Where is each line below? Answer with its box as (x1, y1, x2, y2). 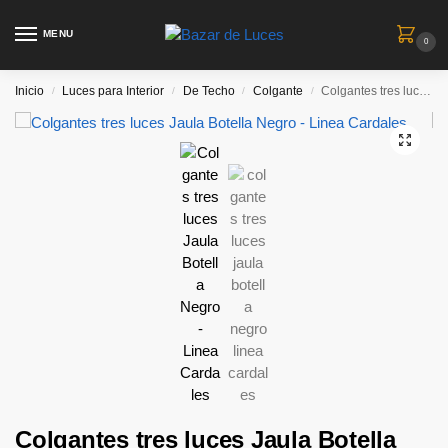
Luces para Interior (62, 84, 165, 98)
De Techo (182, 84, 235, 98)
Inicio (15, 84, 44, 98)
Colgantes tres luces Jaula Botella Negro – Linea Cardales (321, 84, 420, 98)
